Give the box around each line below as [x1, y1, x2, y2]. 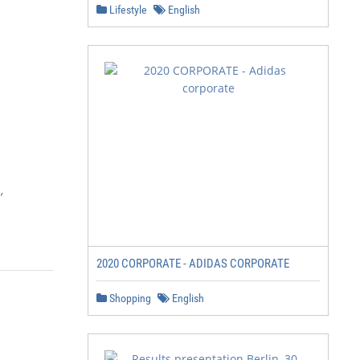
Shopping [107, 292, 151, 305]
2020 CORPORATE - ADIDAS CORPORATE [96, 256, 289, 271]
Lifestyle [107, 3, 147, 16]
